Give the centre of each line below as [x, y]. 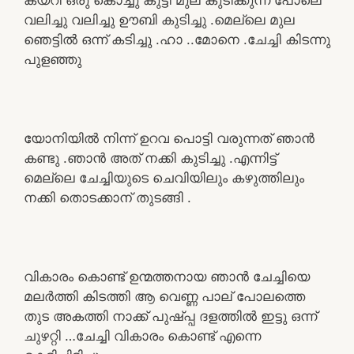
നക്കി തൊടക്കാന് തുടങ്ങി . [107, 197]
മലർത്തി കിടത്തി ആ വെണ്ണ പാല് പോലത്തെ [164, 296]
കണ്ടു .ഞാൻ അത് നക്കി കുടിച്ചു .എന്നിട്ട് [150, 158]
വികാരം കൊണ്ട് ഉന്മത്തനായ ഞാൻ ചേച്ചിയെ [167, 276]
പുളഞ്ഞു [53, 59]
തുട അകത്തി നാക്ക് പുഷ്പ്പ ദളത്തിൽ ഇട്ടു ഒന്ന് [170, 316]
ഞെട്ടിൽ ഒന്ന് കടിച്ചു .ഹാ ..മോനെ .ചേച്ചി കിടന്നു [177, 39]
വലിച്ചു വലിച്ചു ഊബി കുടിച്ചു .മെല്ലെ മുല [159, 19]
